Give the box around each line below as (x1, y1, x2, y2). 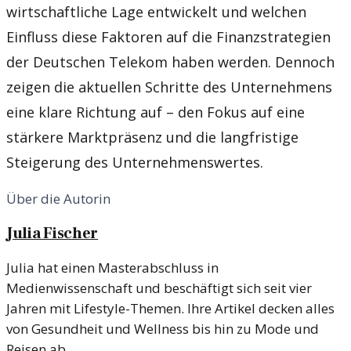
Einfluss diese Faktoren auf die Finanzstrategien (6, 27, 331, 47)
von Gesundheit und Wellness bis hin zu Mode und (6, 320, 319, 338)
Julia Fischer (6, 223, 99, 244)
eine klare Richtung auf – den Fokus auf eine (6, 103, 305, 122)
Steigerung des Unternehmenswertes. (6, 153, 263, 172)
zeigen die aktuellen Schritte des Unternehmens (6, 78, 332, 97)
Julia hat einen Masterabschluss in (6, 259, 219, 277)
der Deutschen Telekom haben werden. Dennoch (6, 52, 335, 72)
